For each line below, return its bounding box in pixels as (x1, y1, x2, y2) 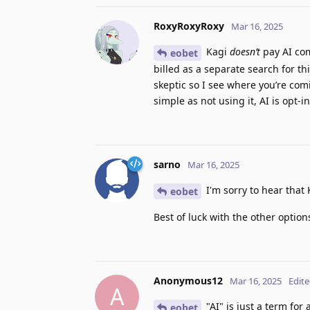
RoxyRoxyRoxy (154, 19, 224, 33)
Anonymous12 (154, 273, 223, 287)
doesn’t (230, 45, 260, 59)
